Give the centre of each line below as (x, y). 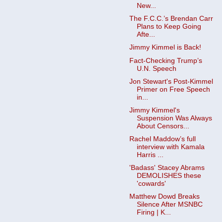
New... (146, 6)
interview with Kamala (170, 147)
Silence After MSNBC (169, 205)
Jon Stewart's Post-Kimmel (171, 81)
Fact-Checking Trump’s (166, 60)
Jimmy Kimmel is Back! (165, 48)
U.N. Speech (156, 68)
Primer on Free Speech (173, 89)
